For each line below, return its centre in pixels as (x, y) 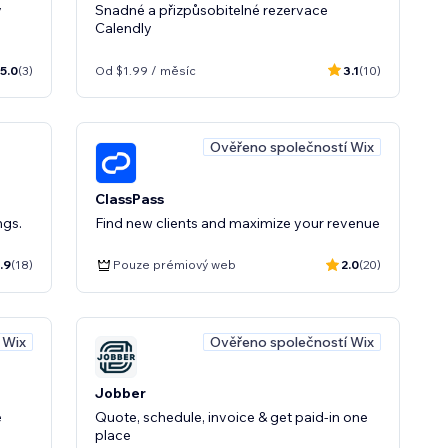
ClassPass (129, 198)
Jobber (120, 393)
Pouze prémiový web (174, 264)
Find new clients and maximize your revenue (237, 222)
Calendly (123, 28)
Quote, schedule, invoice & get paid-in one (231, 417)
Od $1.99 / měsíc (145, 70)
